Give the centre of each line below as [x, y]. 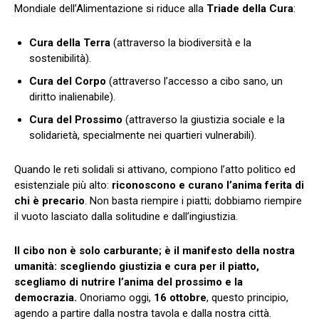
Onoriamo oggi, [115, 297]
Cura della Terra [70, 42]
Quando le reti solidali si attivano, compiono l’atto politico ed [155, 169]
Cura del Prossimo [76, 119]
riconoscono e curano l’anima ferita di [208, 185]
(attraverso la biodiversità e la [181, 42]
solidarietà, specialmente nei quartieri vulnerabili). [143, 135]
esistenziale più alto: [63, 185]
